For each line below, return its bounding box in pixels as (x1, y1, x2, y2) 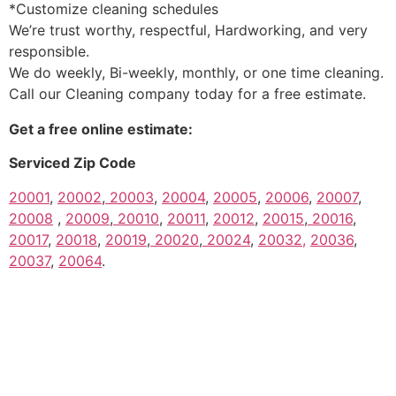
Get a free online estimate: (9, 119, 193, 138)
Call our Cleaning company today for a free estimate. (9, 84, 366, 103)
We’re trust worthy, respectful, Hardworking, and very (9, 20, 368, 39)
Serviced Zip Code (9, 154, 136, 172)
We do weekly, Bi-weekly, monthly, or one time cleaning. (9, 63, 384, 81)
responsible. (9, 42, 89, 60)
